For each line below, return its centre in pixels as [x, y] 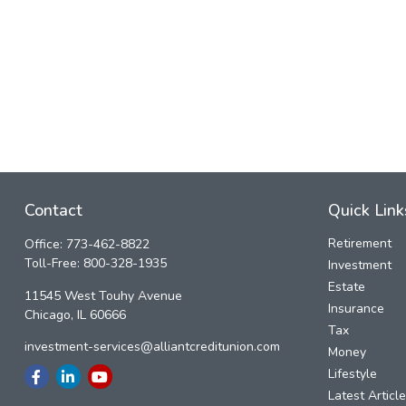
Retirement [360, 244]
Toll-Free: [53, 264]
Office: [45, 245]
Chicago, [48, 315]
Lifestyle [353, 374]
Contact [53, 211]
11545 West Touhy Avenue [103, 296]
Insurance [357, 309]
